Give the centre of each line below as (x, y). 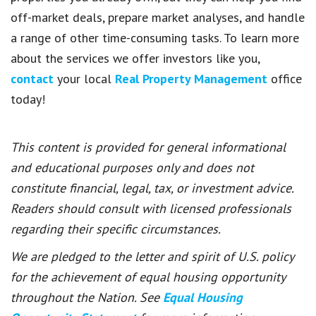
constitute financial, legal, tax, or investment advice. (152, 188)
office (285, 78)
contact (32, 78)
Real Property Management (191, 78)
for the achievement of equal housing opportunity (148, 276)
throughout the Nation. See (87, 297)
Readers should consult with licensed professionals (151, 208)
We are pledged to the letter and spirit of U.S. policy (152, 256)
